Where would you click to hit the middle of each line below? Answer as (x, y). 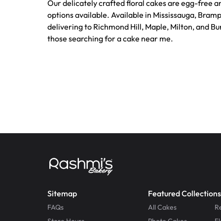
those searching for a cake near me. (110, 38)
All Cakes (162, 207)
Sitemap (62, 193)
